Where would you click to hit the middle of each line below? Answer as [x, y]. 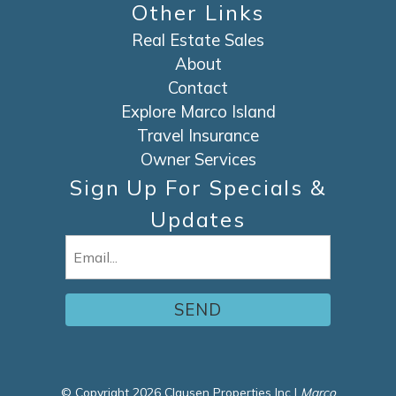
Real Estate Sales [198, 41]
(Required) [97, 268]
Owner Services [198, 160]
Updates [198, 220]
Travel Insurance [198, 136]
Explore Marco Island [198, 112]
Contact [198, 88]
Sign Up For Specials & [198, 188]
